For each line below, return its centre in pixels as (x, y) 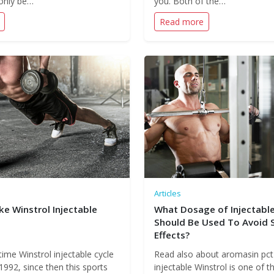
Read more (182, 22)
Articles (168, 193)
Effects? (172, 235)
